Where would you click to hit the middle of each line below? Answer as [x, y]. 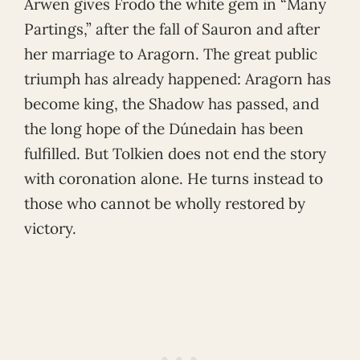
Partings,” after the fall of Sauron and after [172, 29]
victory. [50, 228]
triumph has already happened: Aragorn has [178, 78]
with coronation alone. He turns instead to [174, 178]
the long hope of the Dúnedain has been [164, 128]
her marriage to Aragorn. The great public [171, 53]
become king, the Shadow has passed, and [172, 103]
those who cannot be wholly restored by [165, 203]
